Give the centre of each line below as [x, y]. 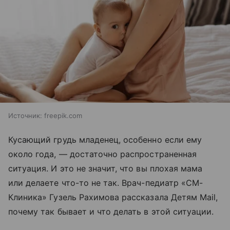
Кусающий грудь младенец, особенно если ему [105, 140]
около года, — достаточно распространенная [102, 154]
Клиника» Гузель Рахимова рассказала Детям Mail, [113, 197]
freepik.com [63, 116]
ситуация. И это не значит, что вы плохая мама [106, 169]
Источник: [25, 116]
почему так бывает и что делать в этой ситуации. [111, 212]
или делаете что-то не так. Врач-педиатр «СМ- [106, 183]
